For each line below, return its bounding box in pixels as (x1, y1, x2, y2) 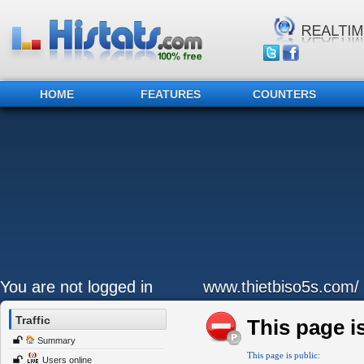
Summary (37, 336, 76, 345)
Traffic (15, 314, 50, 327)
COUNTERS (253, 88, 316, 101)
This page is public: (247, 350, 320, 360)
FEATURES (141, 88, 201, 101)
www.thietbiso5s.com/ (203, 278, 359, 296)
